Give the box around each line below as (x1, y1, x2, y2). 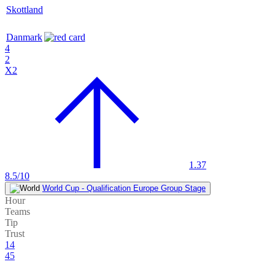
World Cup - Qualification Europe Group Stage (42, 184, 206, 193)
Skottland (6, 4, 43, 15)
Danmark (6, 32, 42, 43)
